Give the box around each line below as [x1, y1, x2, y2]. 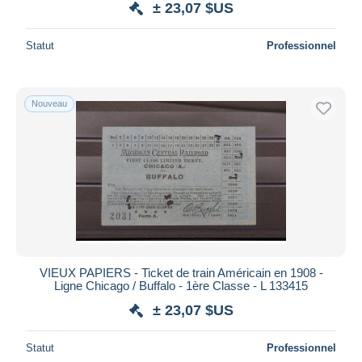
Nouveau [32, 98, 67, 108]
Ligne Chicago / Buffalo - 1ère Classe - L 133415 [54, 278, 308, 293]
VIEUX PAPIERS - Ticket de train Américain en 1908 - [39, 265, 323, 280]
